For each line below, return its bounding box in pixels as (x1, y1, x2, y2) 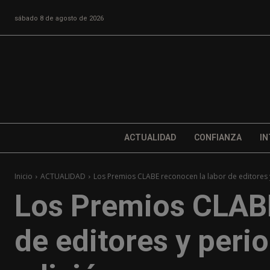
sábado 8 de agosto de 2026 (14, 14, 104, 22)
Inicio (14, 171, 33, 182)
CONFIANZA (193, 133, 242, 143)
